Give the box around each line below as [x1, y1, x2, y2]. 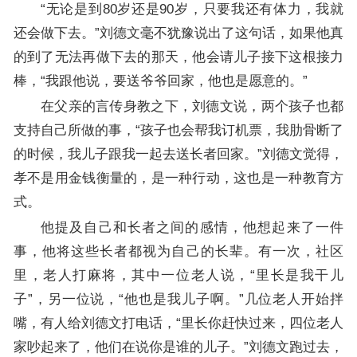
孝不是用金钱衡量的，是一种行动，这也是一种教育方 [13, 170, 344, 186]
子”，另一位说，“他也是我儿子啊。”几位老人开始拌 [13, 291, 344, 307]
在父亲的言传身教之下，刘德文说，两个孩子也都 [40, 98, 344, 114]
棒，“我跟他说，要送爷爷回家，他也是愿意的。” [13, 73, 308, 88]
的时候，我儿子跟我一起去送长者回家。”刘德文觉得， [13, 146, 344, 162]
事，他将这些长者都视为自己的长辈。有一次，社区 [13, 243, 344, 259]
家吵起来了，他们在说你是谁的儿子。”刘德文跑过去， [13, 339, 344, 355]
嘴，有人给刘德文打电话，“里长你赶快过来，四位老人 [13, 315, 344, 331]
